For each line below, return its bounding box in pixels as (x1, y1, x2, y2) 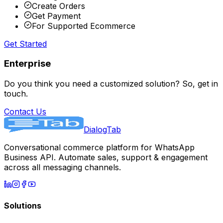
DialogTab (84, 124, 121, 135)
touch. (4, 89, 28, 99)
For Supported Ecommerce (32, 20, 135, 31)
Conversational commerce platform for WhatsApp (4, 142, 195, 153)
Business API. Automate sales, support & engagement (4, 152, 208, 163)
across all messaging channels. (4, 162, 121, 173)
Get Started (4, 38, 47, 49)
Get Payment (32, 10, 81, 21)
